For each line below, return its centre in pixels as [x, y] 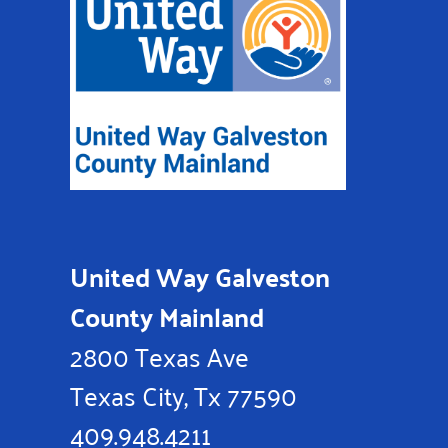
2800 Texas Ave [159, 355]
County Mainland [167, 316]
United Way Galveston [203, 276]
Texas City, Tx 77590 [183, 394]
